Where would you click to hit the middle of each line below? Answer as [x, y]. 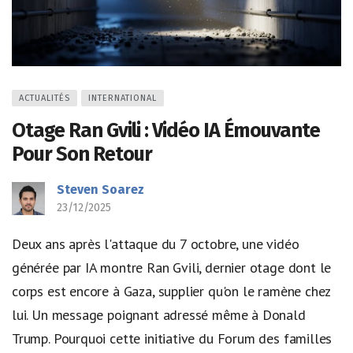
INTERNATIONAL [123, 98]
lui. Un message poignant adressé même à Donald [159, 314]
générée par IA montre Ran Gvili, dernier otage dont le [172, 267]
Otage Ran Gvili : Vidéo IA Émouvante [166, 130]
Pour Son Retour [82, 154]
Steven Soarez [100, 189]
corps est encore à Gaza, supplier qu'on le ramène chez [171, 291]
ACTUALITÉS [45, 98]
